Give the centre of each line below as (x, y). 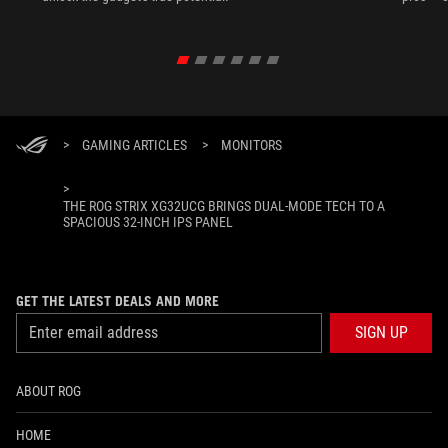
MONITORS (251, 144)
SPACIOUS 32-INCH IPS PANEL (148, 221)
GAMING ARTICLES (134, 144)
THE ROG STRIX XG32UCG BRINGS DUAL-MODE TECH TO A (224, 205)
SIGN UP (381, 332)
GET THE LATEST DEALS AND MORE (117, 300)
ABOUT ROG (48, 390)
